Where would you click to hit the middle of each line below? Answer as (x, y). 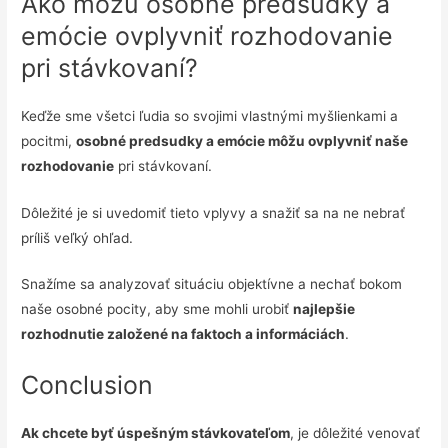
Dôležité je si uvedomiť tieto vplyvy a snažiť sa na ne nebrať (213, 212)
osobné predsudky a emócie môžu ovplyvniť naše (242, 140)
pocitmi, (49, 140)
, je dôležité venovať (355, 433)
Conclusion (87, 385)
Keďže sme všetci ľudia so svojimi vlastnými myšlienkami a (210, 115)
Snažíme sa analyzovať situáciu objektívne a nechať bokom (212, 284)
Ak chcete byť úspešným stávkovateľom (156, 433)
